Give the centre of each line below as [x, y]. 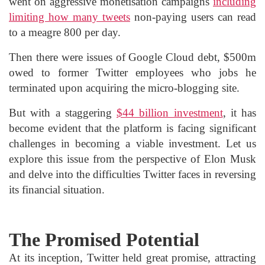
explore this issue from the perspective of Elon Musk [132, 159]
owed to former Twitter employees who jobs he [132, 73]
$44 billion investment [170, 113]
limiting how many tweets [70, 17]
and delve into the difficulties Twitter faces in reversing [132, 174]
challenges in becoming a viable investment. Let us [132, 144]
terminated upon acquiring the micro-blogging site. [124, 88]
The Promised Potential [104, 240]
